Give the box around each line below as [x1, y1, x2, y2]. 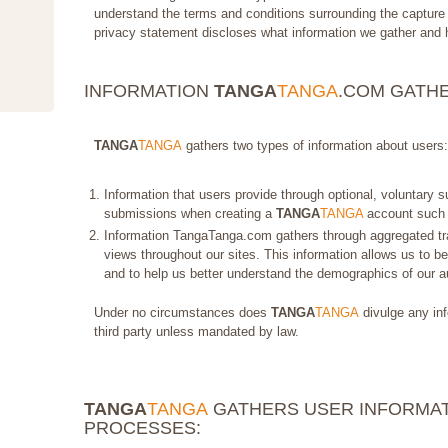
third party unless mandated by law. [94, 324, 299, 340]
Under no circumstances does [94, 305, 271, 321]
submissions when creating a [104, 206, 276, 222]
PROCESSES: [84, 418, 201, 439]
